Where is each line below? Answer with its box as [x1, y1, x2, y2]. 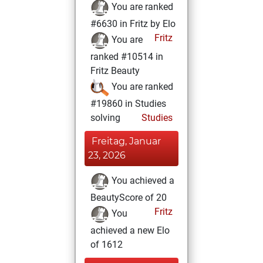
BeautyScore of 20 [90, 192, 167, 203]
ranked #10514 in [90, 51, 163, 62]
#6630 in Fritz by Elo [90, 18, 176, 29]
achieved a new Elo [90, 225, 170, 236]
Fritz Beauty [90, 65, 140, 76]
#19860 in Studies [90, 98, 166, 109]
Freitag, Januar [92, 136, 161, 147]
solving [90, 112, 120, 123]
